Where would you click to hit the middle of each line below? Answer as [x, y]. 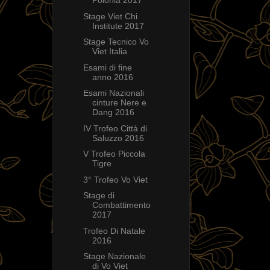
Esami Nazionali [113, 93]
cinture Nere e [119, 103]
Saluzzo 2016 [118, 138]
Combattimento [121, 205]
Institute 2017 [118, 26]
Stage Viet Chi [110, 16]
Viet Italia [109, 52]
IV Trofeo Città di [115, 128]
